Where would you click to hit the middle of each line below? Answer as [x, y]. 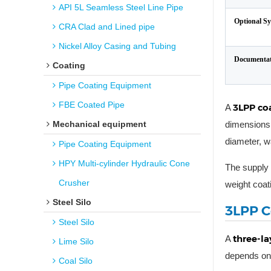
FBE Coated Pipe [92, 105]
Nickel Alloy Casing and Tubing [117, 46]
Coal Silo [76, 261]
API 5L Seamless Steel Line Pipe [121, 7]
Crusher [74, 183]
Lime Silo [76, 241]
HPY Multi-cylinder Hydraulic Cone [124, 163]
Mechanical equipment [100, 124]
